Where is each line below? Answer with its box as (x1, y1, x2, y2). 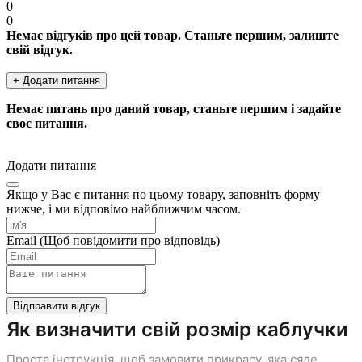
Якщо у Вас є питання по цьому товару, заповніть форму (6, 187, 320, 201)
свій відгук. (6, 42, 73, 57)
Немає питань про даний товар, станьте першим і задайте (6, 101, 341, 116)
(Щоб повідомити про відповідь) (40, 233, 220, 247)
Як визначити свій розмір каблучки (6, 317, 348, 341)
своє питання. (6, 116, 87, 130)
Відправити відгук (13, 299, 100, 312)
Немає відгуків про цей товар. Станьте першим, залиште (6, 27, 339, 42)
